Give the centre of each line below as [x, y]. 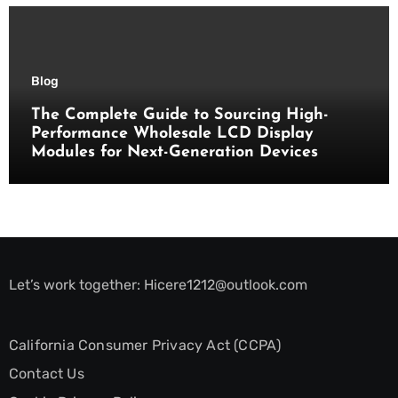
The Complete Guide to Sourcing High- [179, 115]
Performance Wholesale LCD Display [172, 134]
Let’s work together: [76, 285]
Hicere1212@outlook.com [225, 285]
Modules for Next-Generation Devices [174, 153]
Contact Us [46, 374]
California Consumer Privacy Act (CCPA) [145, 346]
